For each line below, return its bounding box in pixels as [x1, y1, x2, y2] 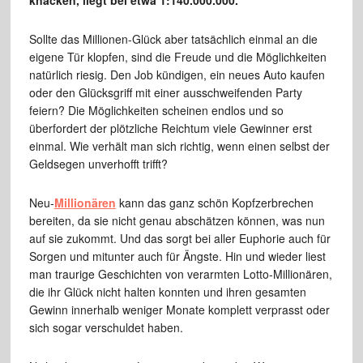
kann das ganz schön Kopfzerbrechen [115, 194, 314, 211]
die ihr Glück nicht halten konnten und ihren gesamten [28, 284, 306, 301]
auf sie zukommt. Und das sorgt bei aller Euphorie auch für [28, 230, 331, 247]
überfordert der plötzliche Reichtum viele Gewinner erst [28, 120, 312, 137]
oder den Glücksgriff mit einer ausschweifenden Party [28, 84, 302, 101]
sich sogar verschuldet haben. [28, 319, 183, 336]
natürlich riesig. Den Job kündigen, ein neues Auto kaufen [28, 66, 325, 83]
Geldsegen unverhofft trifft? [28, 156, 168, 173]
